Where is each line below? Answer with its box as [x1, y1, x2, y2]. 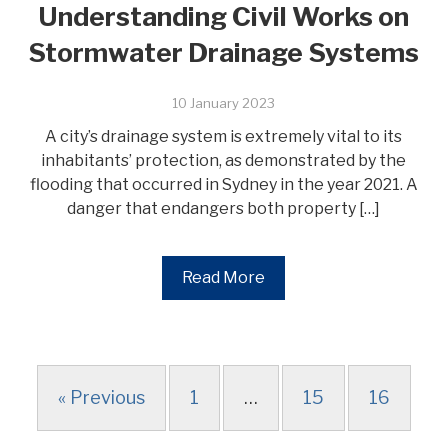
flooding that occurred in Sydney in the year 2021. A [29, 175, 418, 194]
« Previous [57, 387, 145, 408]
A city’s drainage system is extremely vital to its [45, 127, 403, 146]
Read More [182, 268, 266, 287]
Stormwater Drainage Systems [28, 37, 420, 68]
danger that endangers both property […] [67, 199, 381, 218]
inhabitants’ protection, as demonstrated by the [41, 151, 407, 170]
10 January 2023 [172, 95, 276, 111]
